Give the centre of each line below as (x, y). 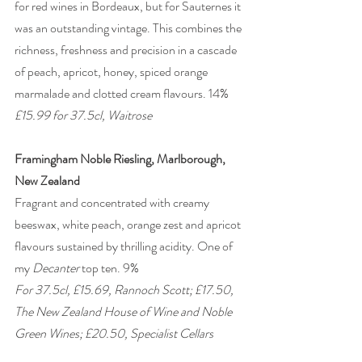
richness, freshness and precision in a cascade (127, 50)
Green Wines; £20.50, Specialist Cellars (114, 334)
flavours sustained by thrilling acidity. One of (125, 246)
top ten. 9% (109, 268)
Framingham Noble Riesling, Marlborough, (121, 159)
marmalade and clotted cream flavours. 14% (123, 94)
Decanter (56, 268)
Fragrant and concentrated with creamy (113, 203)
